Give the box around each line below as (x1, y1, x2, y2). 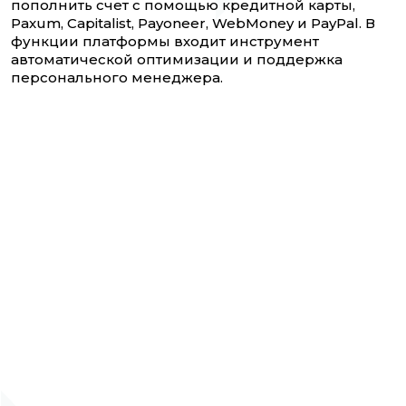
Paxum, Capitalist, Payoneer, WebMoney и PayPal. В (11, 14, 375, 33)
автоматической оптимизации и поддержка (11, 51, 343, 69)
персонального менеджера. (11, 69, 223, 87)
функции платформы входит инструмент (11, 33, 319, 51)
